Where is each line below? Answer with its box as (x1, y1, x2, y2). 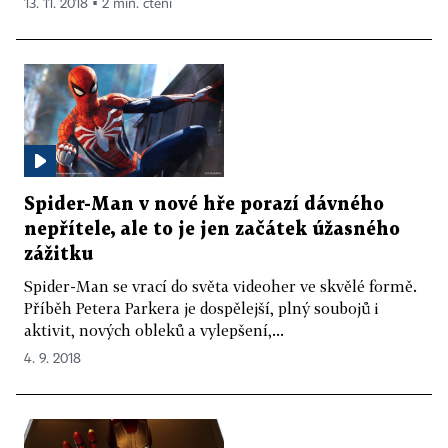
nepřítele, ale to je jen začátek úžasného (24, 220, 400, 238)
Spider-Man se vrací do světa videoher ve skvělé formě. (24, 276, 417, 295)
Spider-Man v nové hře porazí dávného (24, 195, 384, 213)
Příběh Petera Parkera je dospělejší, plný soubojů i (24, 298, 379, 317)
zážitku (24, 245, 93, 263)
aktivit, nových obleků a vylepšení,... (24, 320, 284, 339)
